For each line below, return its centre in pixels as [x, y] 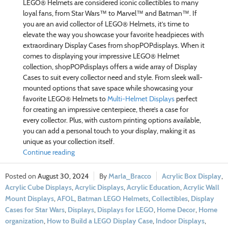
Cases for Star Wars [35, 209]
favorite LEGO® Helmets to [65, 98]
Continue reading [49, 152]
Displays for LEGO [125, 209]
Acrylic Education [153, 187]
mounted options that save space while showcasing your [108, 88]
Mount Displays [30, 198]
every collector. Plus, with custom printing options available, [112, 120]
